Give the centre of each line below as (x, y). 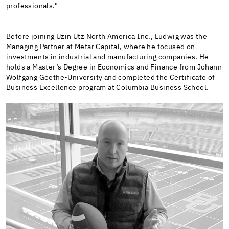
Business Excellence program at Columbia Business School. (108, 88)
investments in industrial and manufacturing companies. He (108, 58)
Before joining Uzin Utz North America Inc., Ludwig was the (107, 37)
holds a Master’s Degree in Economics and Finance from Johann (114, 68)
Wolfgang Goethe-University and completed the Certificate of (111, 78)
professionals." (32, 6)
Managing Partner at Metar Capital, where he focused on (101, 47)
